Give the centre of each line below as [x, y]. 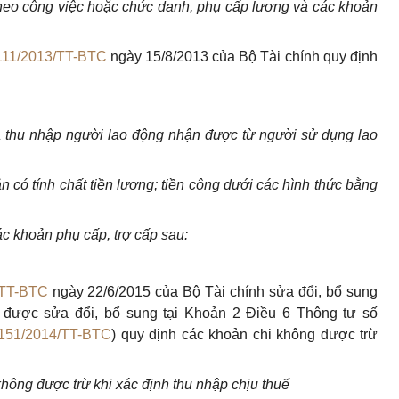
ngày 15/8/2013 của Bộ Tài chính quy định [242, 57]
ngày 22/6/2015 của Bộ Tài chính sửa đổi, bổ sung [213, 292]
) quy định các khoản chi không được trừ [245, 334]
